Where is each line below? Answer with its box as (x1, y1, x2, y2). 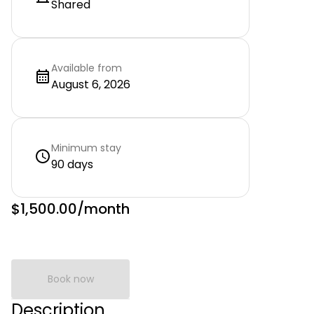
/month (77, 199, 130, 219)
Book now (47, 272, 94, 286)
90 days (51, 156, 93, 172)
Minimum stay (51, 141, 121, 155)
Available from (51, 61, 122, 75)
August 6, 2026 (51, 76, 130, 93)
